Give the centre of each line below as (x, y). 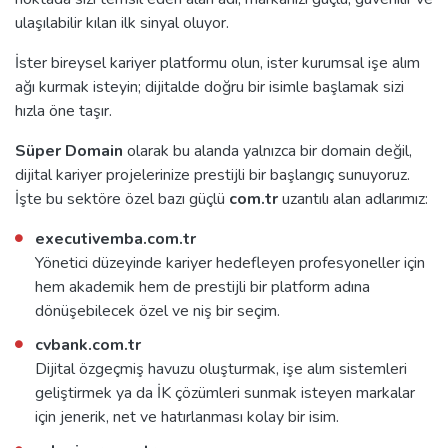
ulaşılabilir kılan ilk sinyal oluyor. (122, 22)
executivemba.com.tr (115, 238)
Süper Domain (69, 150)
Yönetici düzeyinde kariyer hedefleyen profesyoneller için (230, 262)
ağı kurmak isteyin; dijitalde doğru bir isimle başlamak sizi (209, 86)
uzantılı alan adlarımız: (353, 198)
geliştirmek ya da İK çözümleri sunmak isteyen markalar (225, 392)
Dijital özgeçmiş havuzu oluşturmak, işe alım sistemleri (221, 368)
